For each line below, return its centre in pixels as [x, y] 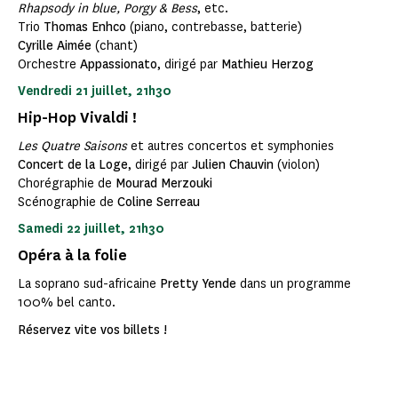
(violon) [297, 165]
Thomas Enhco [85, 28]
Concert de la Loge [73, 165]
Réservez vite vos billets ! [92, 330]
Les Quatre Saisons [74, 147]
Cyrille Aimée [55, 46]
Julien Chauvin [233, 165]
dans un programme [295, 284]
